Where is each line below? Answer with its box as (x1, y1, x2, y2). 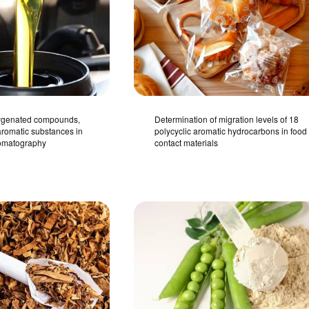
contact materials (154, 137, 219, 148)
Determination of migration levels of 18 (154, 113, 299, 125)
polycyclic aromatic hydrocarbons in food (154, 125, 308, 137)
